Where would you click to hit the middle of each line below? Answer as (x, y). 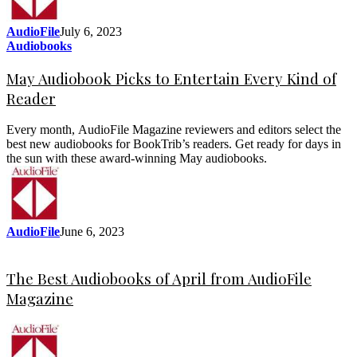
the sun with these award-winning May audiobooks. (137, 159)
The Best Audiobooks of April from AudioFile (159, 278)
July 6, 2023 (91, 31)
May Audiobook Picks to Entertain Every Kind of (171, 78)
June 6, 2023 (92, 232)
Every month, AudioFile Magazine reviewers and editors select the (174, 130)
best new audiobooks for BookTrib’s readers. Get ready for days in (174, 144)
